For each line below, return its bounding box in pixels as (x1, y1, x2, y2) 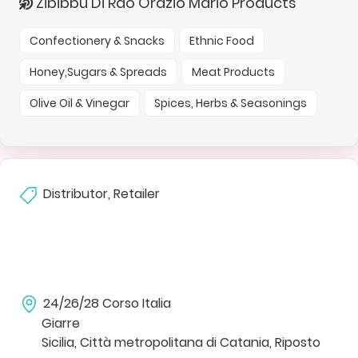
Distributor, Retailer (43, 184, 160, 203)
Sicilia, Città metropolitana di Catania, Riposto (42, 332, 320, 352)
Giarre (42, 313, 80, 332)
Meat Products (192, 63, 275, 80)
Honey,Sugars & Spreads (30, 63, 167, 80)
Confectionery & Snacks (30, 32, 165, 49)
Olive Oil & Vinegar (30, 94, 129, 111)
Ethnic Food (189, 32, 254, 49)
